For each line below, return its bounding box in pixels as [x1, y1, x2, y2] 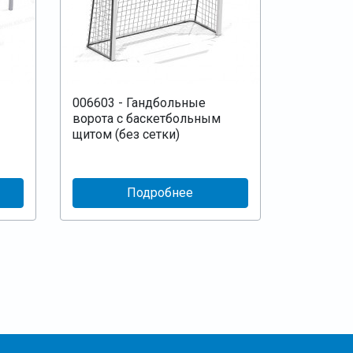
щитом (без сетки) [72, 126, 180, 142]
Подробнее [127, 184, 194, 200]
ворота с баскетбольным [72, 110, 221, 126]
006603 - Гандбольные [72, 95, 206, 110]
